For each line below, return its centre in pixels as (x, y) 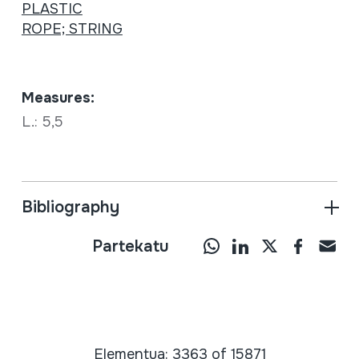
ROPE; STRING (72, 29)
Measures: (58, 98)
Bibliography (70, 208)
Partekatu (131, 247)
